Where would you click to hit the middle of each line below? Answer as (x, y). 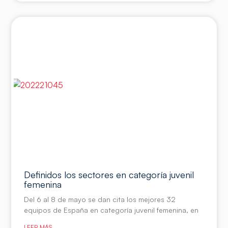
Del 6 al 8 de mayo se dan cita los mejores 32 (100, 199)
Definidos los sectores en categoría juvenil (109, 174)
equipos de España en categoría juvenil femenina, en (111, 210)
